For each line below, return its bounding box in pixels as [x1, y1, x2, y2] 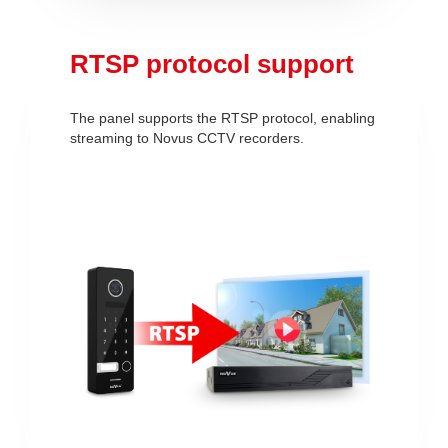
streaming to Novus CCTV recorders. [70, 129, 304, 146]
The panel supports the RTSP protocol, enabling [70, 109, 375, 126]
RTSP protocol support [70, 48, 354, 79]
